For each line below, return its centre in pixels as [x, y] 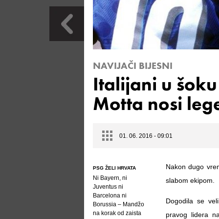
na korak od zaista [117, 213]
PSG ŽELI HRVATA [114, 168]
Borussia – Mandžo [119, 204]
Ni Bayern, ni [110, 178]
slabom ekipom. [190, 180]
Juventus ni [108, 187]
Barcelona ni [110, 196]
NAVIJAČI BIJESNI [133, 66]
